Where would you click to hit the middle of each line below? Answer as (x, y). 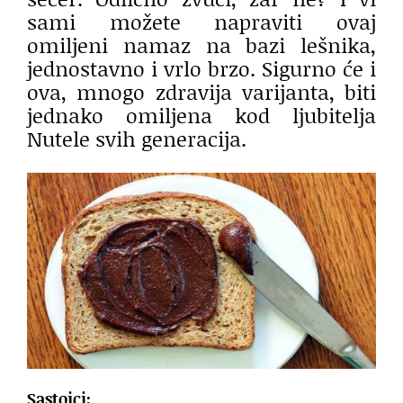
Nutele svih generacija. (137, 138)
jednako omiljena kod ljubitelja (201, 115)
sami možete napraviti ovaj (201, 21)
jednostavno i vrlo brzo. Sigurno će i (201, 68)
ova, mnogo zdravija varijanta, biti (201, 91)
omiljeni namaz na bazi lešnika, (201, 45)
